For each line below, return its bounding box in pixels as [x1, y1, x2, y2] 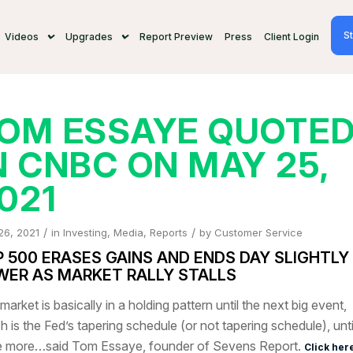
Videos [4, 31, 39, 43]
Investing [62, 226, 107, 239]
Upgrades [65, 31, 113, 43]
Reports [149, 226, 188, 239]
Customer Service [214, 226, 303, 239]
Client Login [263, 31, 319, 43]
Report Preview [139, 31, 213, 43]
